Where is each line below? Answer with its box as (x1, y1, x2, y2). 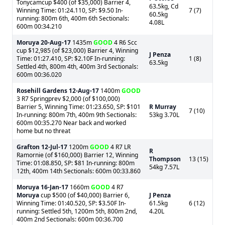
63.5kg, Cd (149, 2, 178, 11)
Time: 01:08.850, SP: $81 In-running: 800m (17, 159, 135, 167)
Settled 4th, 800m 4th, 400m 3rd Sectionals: (17, 62, 138, 71)
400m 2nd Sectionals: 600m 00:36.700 (17, 215, 123, 223)
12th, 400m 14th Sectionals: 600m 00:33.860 (17, 167, 141, 175)
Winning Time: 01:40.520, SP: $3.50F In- (17, 199, 126, 207)
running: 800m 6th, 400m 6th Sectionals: (17, 14, 129, 23)
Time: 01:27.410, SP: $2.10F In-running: (17, 54, 125, 63)
